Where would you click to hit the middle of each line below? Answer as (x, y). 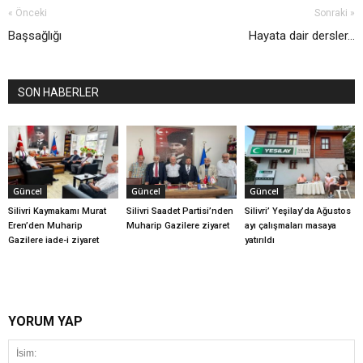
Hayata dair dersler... (302, 35)
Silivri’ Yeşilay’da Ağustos (297, 211)
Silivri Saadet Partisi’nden (179, 211)
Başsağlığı (35, 35)
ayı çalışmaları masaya (290, 226)
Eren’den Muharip (45, 226)
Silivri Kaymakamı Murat (57, 211)
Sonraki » (335, 13)
